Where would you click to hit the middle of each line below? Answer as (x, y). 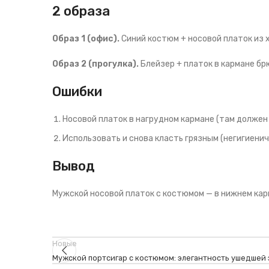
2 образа (81, 11)
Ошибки (77, 92)
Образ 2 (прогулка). (95, 64)
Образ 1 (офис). (86, 39)
